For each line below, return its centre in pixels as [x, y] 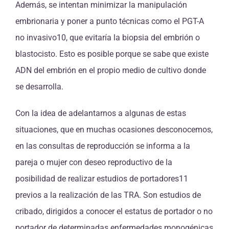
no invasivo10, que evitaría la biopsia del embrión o [108, 38]
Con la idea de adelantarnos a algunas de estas [101, 113]
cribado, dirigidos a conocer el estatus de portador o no [114, 212]
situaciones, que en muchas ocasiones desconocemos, [114, 130]
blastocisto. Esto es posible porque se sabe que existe [112, 54]
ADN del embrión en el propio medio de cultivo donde [111, 71]
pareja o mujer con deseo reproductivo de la [94, 163]
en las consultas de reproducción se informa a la [103, 146]
